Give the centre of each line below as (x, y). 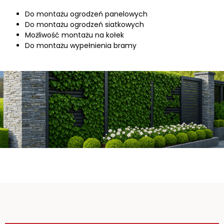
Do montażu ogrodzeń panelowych (86, 14)
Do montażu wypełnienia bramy (81, 46)
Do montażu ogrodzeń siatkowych (84, 25)
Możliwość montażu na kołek (74, 35)
